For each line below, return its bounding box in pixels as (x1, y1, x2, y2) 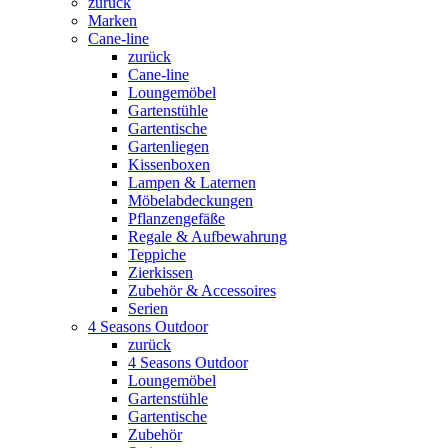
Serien (128, 299, 168, 317)
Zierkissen (128, 263, 193, 281)
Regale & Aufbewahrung (128, 227, 287, 245)
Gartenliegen (128, 137, 209, 155)
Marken (88, 11, 137, 29)
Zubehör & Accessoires (128, 281, 276, 299)
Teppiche (128, 245, 186, 263)
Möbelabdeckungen (128, 191, 253, 209)
